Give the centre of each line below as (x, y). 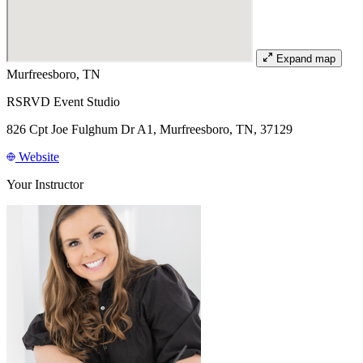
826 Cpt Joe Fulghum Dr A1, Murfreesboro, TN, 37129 (149, 129)
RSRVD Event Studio (63, 101)
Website (37, 156)
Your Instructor (45, 184)
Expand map (306, 58)
